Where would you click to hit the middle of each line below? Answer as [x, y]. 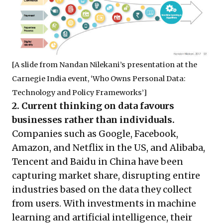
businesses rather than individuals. [93, 119]
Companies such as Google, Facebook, [95, 133]
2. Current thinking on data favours [93, 106]
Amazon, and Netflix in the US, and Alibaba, [109, 147]
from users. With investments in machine [104, 203]
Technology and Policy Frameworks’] [79, 92]
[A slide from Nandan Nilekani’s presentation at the [105, 64]
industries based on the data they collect [102, 189]
